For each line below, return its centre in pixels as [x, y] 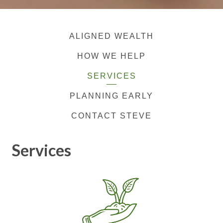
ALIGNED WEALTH [111, 36]
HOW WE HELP [111, 56]
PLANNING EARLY [111, 96]
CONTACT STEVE [111, 116]
